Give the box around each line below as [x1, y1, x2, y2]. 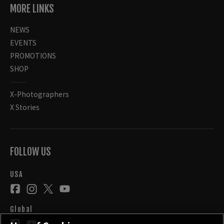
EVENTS [10, 37, 36, 48]
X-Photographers [10, 89, 69, 99]
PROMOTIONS [10, 50, 56, 61]
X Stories [10, 102, 39, 112]
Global [10, 204, 33, 213]
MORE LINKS [10, 2, 54, 15]
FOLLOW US [10, 145, 51, 158]
